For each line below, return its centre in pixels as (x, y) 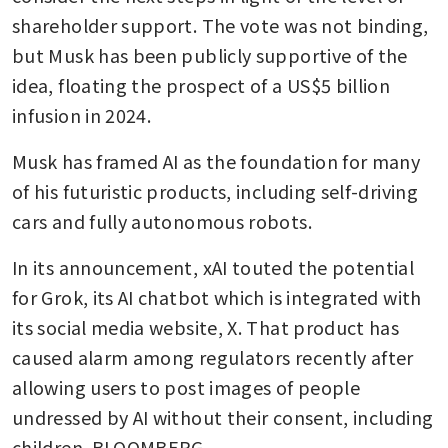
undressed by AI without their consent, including (223, 416)
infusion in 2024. (82, 114)
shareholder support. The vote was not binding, (220, 24)
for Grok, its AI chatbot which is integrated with (217, 296)
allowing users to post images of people (186, 386)
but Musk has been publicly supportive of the (210, 54)
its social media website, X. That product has (206, 326)
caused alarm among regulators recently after (213, 356)
